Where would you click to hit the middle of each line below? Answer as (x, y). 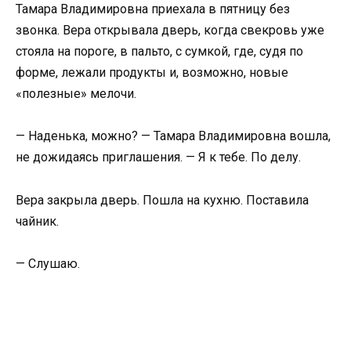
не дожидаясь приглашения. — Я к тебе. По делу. (158, 157)
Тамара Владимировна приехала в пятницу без (153, 9)
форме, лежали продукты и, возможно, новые (152, 73)
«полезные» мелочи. (76, 94)
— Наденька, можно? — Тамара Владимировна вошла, (173, 136)
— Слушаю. (48, 263)
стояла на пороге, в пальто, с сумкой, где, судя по (159, 52)
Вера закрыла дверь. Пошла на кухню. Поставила (162, 200)
